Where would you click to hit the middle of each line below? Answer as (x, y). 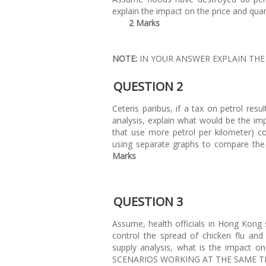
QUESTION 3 (148, 201)
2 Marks (144, 23)
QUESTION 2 (148, 86)
